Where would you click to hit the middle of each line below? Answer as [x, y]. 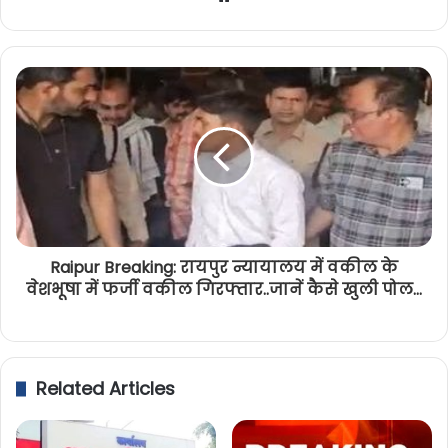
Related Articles [105, 388]
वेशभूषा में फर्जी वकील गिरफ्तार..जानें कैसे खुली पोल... [224, 289]
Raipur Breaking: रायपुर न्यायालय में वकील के [224, 267]
